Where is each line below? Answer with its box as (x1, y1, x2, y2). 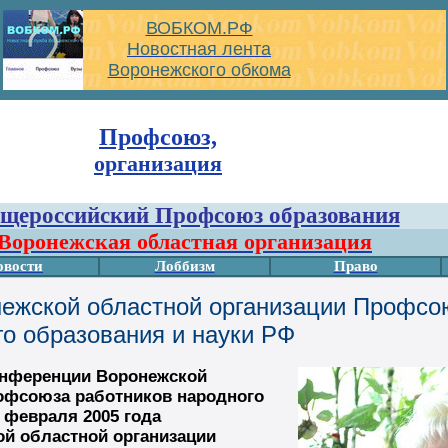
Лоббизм (154, 258, 215, 274)
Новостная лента (127, 39, 271, 59)
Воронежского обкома (107, 60, 291, 80)
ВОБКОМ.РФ (145, 18, 253, 38)
